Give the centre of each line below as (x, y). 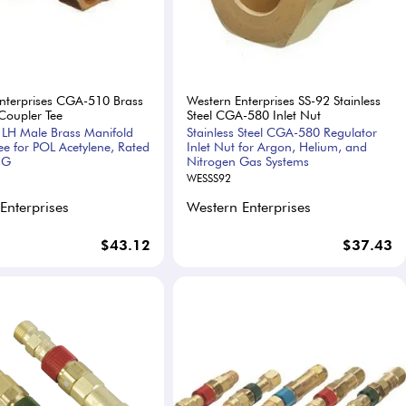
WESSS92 (208, 179)
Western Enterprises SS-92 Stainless (283, 101)
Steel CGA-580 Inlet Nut (253, 116)
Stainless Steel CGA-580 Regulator (281, 133)
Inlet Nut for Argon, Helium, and (276, 147)
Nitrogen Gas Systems (247, 162)
